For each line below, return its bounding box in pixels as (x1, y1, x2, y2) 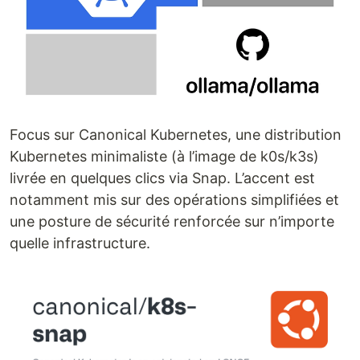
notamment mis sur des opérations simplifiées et (10, 191, 339, 209)
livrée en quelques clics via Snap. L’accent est (10, 170, 315, 187)
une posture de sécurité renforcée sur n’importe (10, 213, 334, 231)
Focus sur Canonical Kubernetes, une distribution (10, 126, 342, 144)
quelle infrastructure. (10, 235, 150, 252)
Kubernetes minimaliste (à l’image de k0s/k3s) (10, 148, 319, 166)
